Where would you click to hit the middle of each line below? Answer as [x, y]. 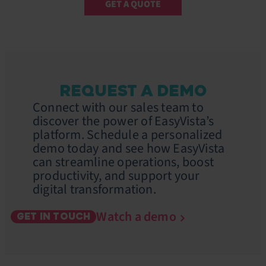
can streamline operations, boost [123, 162]
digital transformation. [94, 189]
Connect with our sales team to [118, 107]
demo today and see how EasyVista [129, 148]
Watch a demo [136, 216]
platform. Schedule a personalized [128, 134]
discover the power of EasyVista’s [123, 121]
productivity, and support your [116, 175]
